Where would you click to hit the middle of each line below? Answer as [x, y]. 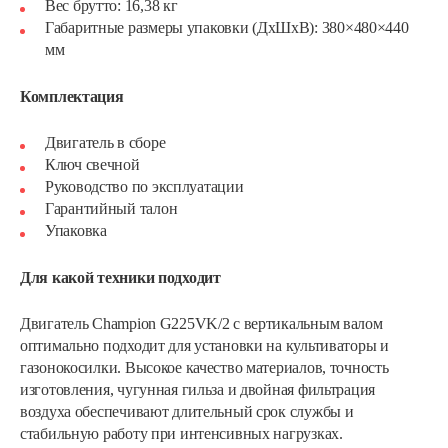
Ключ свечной [92, 164]
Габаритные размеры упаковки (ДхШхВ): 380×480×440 [227, 27]
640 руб [172, 433]
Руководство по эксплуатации [144, 186]
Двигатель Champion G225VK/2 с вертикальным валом [201, 323]
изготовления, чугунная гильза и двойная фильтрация [198, 389]
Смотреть [380, 433]
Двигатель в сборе [105, 142]
